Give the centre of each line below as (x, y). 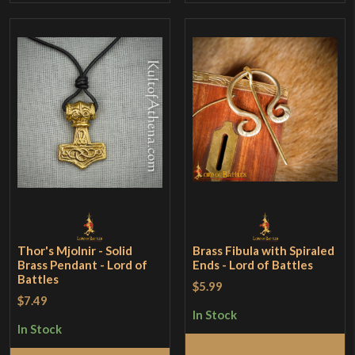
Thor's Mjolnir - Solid (75, 250)
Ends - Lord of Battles (253, 264)
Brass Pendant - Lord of (83, 264)
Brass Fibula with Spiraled (264, 250)
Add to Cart (273, 346)
